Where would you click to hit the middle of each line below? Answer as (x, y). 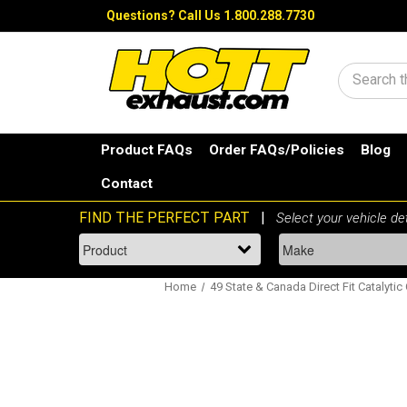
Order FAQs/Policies (277, 150)
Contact (127, 184)
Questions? (142, 15)
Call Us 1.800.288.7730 (246, 15)
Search (376, 83)
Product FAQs (147, 150)
